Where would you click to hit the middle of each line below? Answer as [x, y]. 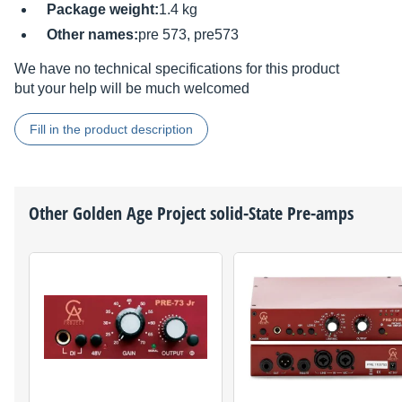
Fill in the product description [111, 130]
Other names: [92, 35]
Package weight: [103, 10]
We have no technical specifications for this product [177, 69]
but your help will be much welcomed [132, 89]
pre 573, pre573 [188, 35]
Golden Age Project [139, 214]
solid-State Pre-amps [280, 214]
